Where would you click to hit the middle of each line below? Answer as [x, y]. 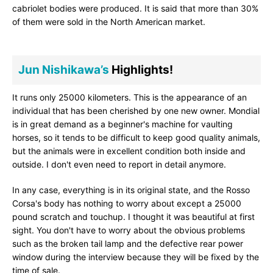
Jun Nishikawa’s [64, 69]
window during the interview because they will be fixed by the [136, 257]
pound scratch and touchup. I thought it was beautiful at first [133, 216]
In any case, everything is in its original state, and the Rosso [131, 190]
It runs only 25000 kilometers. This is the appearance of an [129, 97]
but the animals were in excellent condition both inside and [129, 151]
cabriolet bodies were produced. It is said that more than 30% [135, 8]
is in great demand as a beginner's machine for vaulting [122, 124]
